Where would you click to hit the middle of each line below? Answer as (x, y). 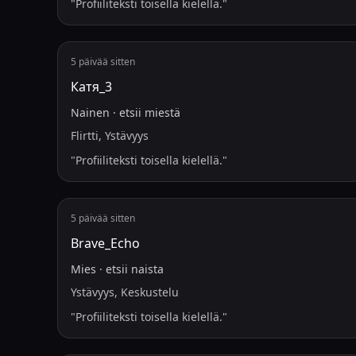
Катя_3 (91, 87)
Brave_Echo (105, 243)
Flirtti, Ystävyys (110, 135)
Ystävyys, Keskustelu (125, 292)
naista (147, 269)
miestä (163, 112)
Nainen (90, 112)
